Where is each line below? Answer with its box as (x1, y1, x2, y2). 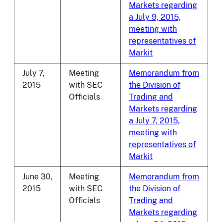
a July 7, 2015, (129, 116, 180, 126)
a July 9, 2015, (129, 12, 181, 22)
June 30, (22, 172, 53, 182)
